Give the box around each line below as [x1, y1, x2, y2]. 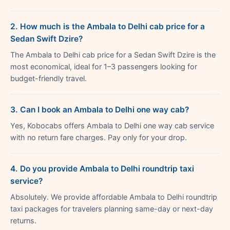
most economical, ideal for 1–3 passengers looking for [10, 62, 197, 71]
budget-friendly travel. [10, 73, 87, 83]
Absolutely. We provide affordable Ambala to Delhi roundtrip [10, 192, 217, 202]
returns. [10, 216, 36, 225]
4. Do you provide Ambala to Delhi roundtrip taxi [10, 163, 194, 174]
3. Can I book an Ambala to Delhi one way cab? [10, 104, 189, 114]
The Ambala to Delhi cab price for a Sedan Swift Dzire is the [10, 50, 216, 60]
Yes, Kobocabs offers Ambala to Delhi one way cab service [10, 121, 214, 130]
